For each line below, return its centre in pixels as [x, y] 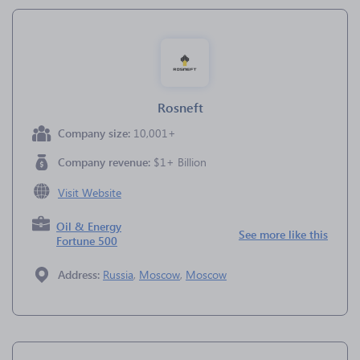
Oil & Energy [89, 226]
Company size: [96, 133]
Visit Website [90, 192]
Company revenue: [106, 162]
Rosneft [180, 107]
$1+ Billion [180, 162]
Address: [80, 274]
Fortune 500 [87, 241]
